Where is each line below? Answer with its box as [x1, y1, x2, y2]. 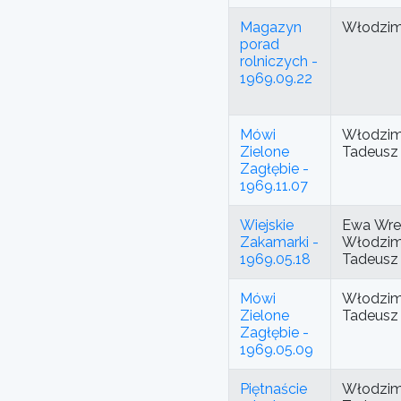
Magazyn [240, 19, 302, 37]
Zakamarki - [240, 234, 319, 252]
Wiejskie [240, 217, 294, 235]
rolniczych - [240, 53, 318, 71]
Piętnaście [240, 380, 307, 398]
